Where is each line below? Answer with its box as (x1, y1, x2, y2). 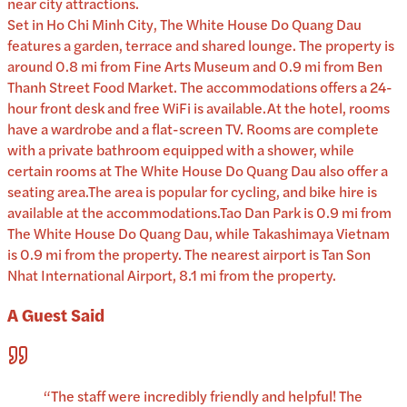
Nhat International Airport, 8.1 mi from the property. (7, 264, 336, 286)
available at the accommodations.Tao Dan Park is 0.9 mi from (7, 202, 392, 223)
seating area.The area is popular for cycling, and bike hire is (7, 181, 377, 203)
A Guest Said (7, 303, 104, 328)
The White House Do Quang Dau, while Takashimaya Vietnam (7, 223, 390, 244)
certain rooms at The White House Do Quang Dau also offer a (7, 160, 388, 182)
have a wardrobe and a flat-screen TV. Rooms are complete (7, 118, 379, 140)
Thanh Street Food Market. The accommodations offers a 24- (7, 76, 392, 98)
